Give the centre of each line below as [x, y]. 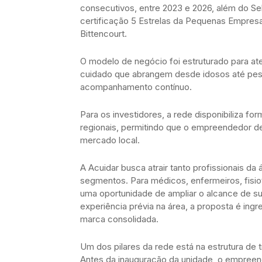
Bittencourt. [104, 34]
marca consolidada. [119, 219]
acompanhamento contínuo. [136, 87]
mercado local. [110, 140]
